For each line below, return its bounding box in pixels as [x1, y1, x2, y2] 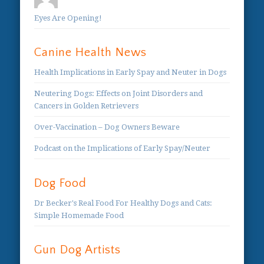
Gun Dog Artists [34, 243, 121, 256]
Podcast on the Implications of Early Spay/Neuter [34, 144, 211, 153]
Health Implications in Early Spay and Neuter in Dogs [34, 68, 227, 77]
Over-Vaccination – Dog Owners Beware [34, 123, 180, 132]
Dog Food [34, 176, 87, 190]
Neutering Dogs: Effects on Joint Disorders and [34, 89, 203, 98]
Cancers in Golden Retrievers [34, 101, 139, 111]
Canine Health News [34, 46, 147, 60]
